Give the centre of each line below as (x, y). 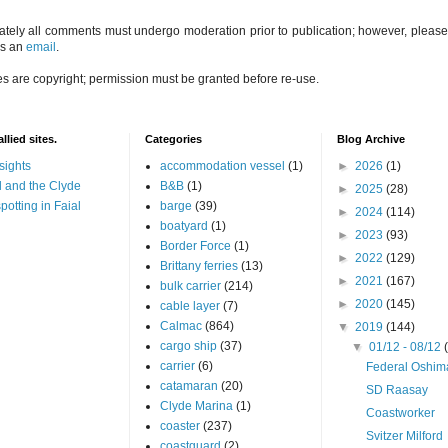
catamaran (188, 385)
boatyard (183, 225)
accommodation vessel (222, 165)
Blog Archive (370, 138)
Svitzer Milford (405, 435)
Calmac (180, 325)
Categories (173, 138)
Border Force (195, 245)
